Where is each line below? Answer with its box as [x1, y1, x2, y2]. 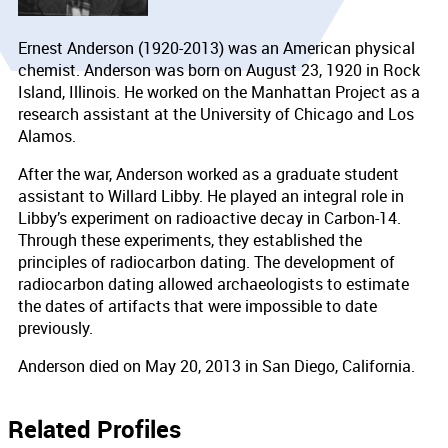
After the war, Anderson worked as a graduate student [18, 162, 399, 185]
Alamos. [18, 124, 76, 147]
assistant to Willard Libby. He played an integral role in [18, 184, 404, 207]
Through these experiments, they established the [18, 228, 362, 251]
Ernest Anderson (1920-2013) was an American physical [18, 36, 415, 59]
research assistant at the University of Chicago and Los [18, 102, 414, 125]
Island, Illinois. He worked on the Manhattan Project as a [18, 80, 420, 103]
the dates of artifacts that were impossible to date [18, 294, 377, 317]
